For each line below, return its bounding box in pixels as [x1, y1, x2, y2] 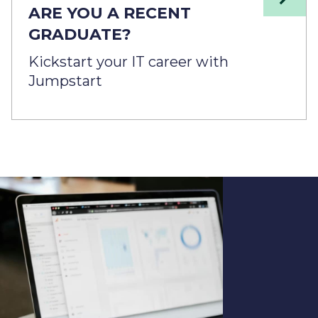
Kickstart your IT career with [28, 53, 229, 70]
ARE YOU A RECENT [28, 3, 191, 23]
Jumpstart [28, 72, 102, 89]
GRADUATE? [28, 24, 131, 44]
